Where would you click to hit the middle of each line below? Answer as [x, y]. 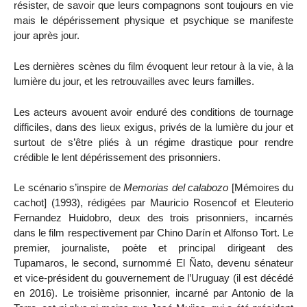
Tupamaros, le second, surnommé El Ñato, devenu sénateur [153, 263]
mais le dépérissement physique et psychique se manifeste [153, 20]
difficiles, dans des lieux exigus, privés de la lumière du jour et [153, 127]
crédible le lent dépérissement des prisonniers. [117, 157]
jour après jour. [47, 35]
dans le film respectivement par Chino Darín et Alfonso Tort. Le [153, 233]
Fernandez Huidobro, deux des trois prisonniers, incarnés [153, 218]
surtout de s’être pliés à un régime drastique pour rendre [153, 142]
